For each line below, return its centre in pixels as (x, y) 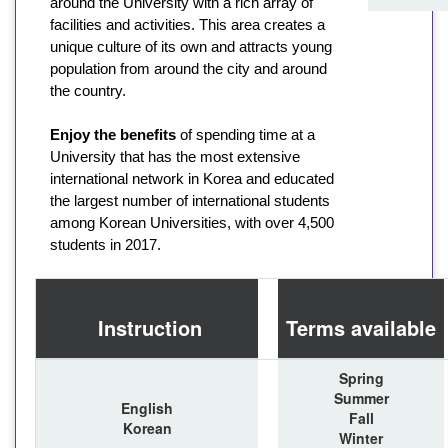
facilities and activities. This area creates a (187, 24)
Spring (361, 377)
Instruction (147, 327)
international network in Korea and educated (192, 178)
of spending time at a (245, 134)
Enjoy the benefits (113, 134)
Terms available (361, 327)
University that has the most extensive (175, 156)
